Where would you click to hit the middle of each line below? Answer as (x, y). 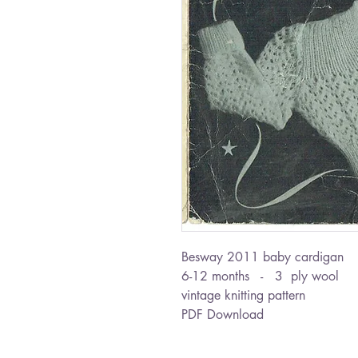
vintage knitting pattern (243, 295)
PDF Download (223, 314)
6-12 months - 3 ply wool (260, 276)
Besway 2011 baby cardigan (263, 257)
